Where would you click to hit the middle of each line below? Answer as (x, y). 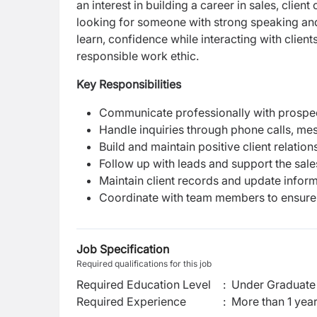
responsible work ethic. (138, 56)
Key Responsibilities (129, 84)
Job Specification (123, 249)
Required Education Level (144, 284)
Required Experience (131, 301)
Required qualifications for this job (144, 264)
